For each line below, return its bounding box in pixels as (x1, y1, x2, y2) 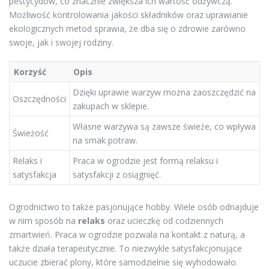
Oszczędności (13, 93, 66, 104)
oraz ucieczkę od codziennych (105, 214, 223, 226)
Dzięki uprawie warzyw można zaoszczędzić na (73, 86, 256, 98)
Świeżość (13, 127, 49, 139)
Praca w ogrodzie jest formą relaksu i (73, 155, 218, 166)
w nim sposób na (9, 214, 78, 226)
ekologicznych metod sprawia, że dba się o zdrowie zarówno (9, 23, 246, 34)
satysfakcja (13, 169, 56, 180)
